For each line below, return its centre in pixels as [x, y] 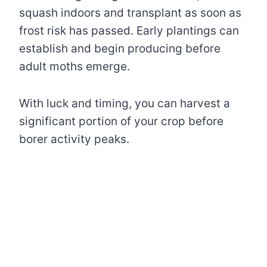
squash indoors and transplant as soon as [130, 13]
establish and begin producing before [120, 48]
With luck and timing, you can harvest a [125, 103]
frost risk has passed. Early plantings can [129, 30]
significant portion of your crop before [121, 121]
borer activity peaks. [74, 139]
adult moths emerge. [76, 66]
